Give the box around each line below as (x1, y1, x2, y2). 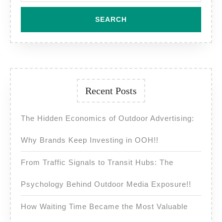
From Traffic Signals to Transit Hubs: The (21, 158, 173, 167)
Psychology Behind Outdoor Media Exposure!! (21, 180, 191, 189)
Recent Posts (85, 85, 137, 97)
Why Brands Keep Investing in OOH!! (21, 136, 159, 145)
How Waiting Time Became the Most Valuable (21, 202, 188, 211)
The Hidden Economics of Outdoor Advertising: (21, 114, 194, 123)
